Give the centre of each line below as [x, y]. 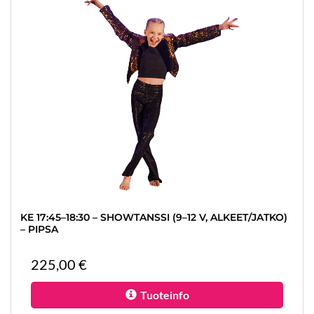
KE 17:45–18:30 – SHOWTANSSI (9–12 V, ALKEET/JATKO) [154, 217]
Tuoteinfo [164, 295]
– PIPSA [39, 229]
